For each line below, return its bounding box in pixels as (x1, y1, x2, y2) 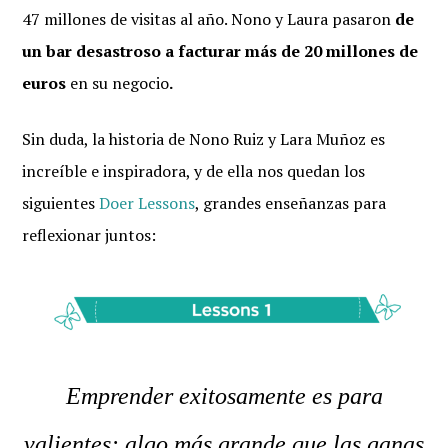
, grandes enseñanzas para (195, 192, 387, 214)
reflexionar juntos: (22, 224, 157, 246)
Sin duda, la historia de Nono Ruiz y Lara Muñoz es (22, 128, 386, 150)
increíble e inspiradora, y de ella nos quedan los (22, 160, 366, 182)
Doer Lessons (99, 192, 196, 214)
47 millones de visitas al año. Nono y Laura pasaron (22, 8, 396, 30)
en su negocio (70, 72, 170, 94)
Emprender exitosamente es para (65, 383, 383, 409)
